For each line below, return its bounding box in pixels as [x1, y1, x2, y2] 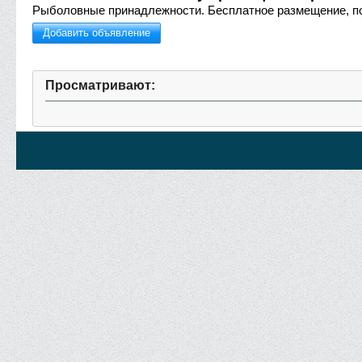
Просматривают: [45, 78, 155, 92]
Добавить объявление [43, 27, 150, 39]
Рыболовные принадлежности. [32, 3, 204, 17]
